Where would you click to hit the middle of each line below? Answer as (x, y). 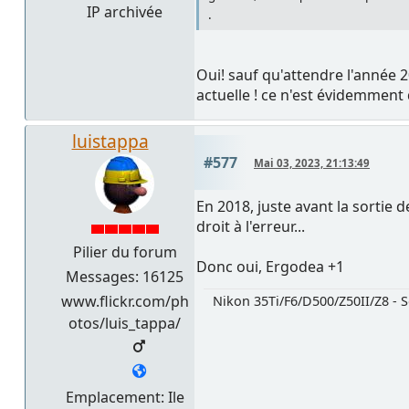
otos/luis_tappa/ (125, 324)
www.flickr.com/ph (125, 302)
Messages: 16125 (125, 277)
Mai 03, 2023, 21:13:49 (312, 163)
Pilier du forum (125, 252)
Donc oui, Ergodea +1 (270, 267)
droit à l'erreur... (251, 227)
